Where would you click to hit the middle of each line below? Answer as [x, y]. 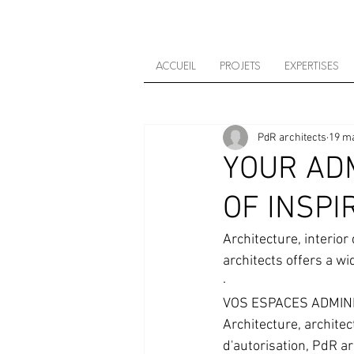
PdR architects [292, 137]
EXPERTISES [312, 66]
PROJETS [240, 66]
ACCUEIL [176, 66]
